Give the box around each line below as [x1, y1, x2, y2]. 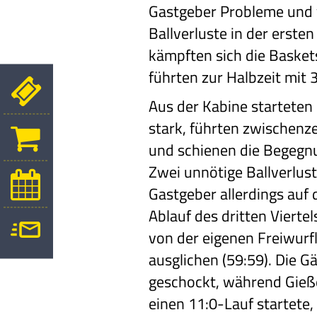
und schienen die [149, 137, 260, 162]
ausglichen [149, 247, 219, 272]
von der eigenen [149, 225, 255, 250]
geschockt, [149, 269, 220, 294]
